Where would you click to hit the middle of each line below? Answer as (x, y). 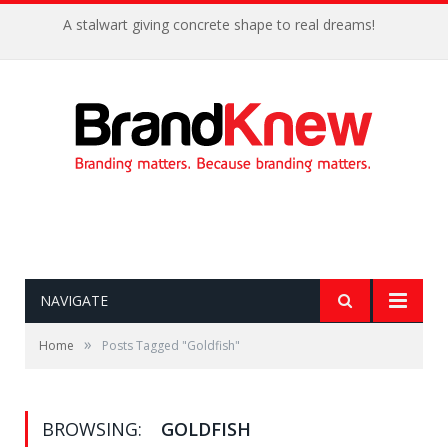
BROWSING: (94, 429)
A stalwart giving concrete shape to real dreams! (219, 25)
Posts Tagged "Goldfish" (171, 345)
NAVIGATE (74, 300)
